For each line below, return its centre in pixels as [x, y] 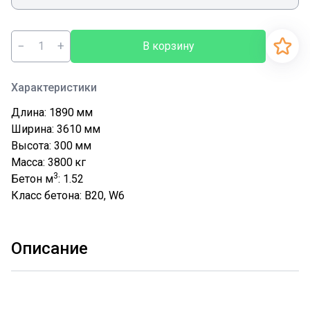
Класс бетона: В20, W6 [68, 195]
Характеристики [54, 88]
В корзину [168, 46]
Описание [49, 248]
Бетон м [32, 179]
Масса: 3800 [42, 162]
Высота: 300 [42, 146]
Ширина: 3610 [46, 129]
